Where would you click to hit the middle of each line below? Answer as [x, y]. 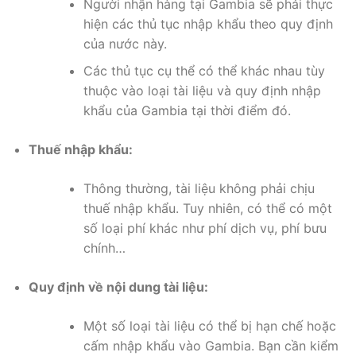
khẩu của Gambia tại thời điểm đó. [187, 111]
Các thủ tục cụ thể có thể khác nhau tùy [204, 71]
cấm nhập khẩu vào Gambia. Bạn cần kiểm [211, 346]
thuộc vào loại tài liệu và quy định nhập [202, 91]
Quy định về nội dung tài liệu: [118, 287]
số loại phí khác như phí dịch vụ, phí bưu [205, 228]
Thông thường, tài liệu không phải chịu [199, 189]
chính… [104, 248]
